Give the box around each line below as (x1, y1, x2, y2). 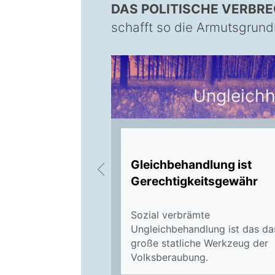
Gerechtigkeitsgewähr (131, 173, 258, 188)
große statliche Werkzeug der (131, 236, 269, 249)
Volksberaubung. (131, 250, 209, 263)
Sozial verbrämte (131, 208, 211, 221)
